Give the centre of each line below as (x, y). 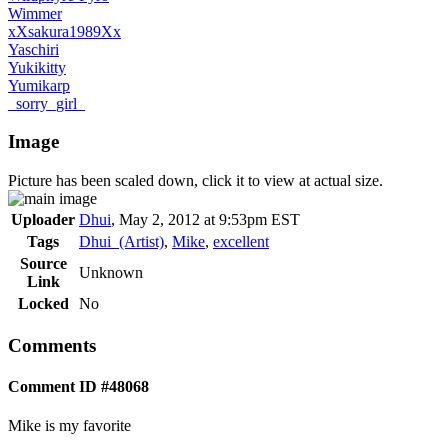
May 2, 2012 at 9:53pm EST (209, 220)
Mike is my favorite (69, 426)
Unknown (111, 273)
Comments (52, 345)
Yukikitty (37, 67)
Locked (43, 304)
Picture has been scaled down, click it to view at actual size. (195, 181)
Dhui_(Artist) (121, 242)
